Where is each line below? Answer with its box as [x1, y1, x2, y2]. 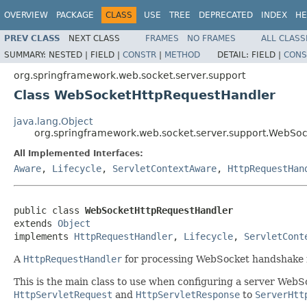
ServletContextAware [112, 162, 217, 174]
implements [14, 230, 74, 242]
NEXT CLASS [69, 33, 120, 43]
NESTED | [49, 49, 90, 60]
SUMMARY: [4, 49, 49, 60]
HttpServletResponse [136, 288, 240, 300]
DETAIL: [217, 49, 251, 60]
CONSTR [123, 49, 156, 60]
